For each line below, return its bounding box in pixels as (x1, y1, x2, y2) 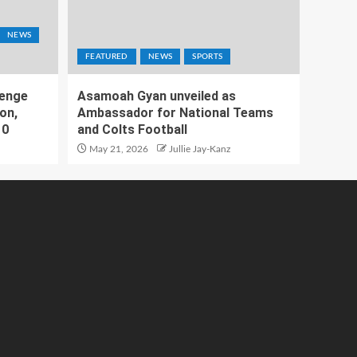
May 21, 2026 (87, 144, 148, 154)
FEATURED (85, 53, 128, 61)
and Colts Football (77, 122, 187, 137)
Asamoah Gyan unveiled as (77, 88, 236, 104)
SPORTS (192, 53, 223, 61)
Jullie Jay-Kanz (169, 144, 230, 154)
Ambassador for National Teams (77, 105, 273, 120)
